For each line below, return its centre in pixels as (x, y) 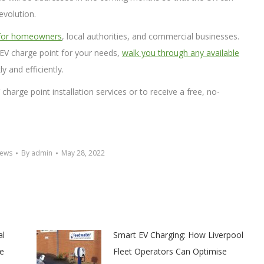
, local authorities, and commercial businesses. (151, 36)
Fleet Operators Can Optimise (170, 251)
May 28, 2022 (83, 153)
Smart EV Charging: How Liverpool (178, 235)
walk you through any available (181, 52)
